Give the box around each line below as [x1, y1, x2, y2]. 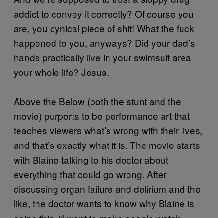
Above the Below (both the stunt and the [14, 94, 181, 108]
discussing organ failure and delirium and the [14, 182, 200, 195]
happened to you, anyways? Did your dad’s [14, 36, 195, 49]
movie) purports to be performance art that [14, 109, 190, 122]
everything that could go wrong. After [14, 167, 166, 181]
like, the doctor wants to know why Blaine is [14, 196, 194, 210]
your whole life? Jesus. [14, 65, 109, 78]
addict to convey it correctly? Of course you [14, 6, 194, 20]
